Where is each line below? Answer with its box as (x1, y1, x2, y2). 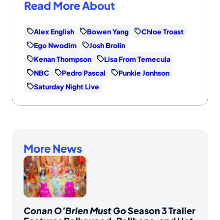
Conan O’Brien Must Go (24, 204, 126, 216)
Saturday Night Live (34, 82, 99, 91)
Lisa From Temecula (104, 54, 170, 63)
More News (24, 141, 82, 155)
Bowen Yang (87, 27, 129, 36)
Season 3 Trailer (126, 204, 195, 216)
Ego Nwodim (34, 40, 77, 50)
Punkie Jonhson (118, 68, 169, 77)
